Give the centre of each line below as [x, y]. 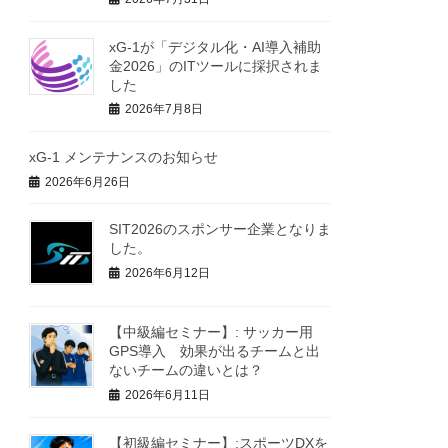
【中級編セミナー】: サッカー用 [211, 332]
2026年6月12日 [168, 272]
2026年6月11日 [168, 394]
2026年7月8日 [164, 109]
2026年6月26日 [88, 181]
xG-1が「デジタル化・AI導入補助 [215, 46]
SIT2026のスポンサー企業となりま [220, 229]
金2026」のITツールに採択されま [216, 65]
